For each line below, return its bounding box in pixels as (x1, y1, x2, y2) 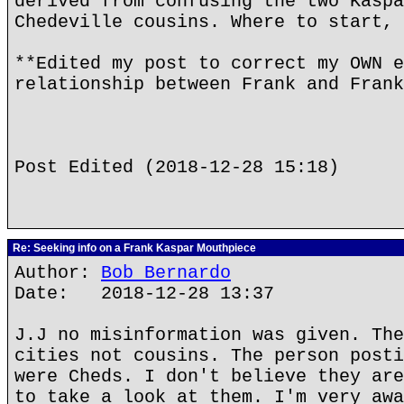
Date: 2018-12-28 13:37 (14, 283, 274, 304)
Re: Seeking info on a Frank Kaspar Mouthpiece (10, 242, 256, 254)
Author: (14, 262, 101, 283)
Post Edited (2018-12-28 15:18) (14, 157, 339, 178)
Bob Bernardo (101, 262, 231, 283)
